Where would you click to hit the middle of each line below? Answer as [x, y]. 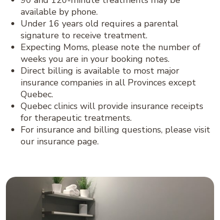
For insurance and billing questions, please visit [115, 130]
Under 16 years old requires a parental [99, 24]
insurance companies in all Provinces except [108, 83]
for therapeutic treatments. [76, 118]
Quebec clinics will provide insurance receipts [112, 106]
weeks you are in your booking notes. [95, 59]
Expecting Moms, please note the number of [110, 47]
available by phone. [59, 12]
